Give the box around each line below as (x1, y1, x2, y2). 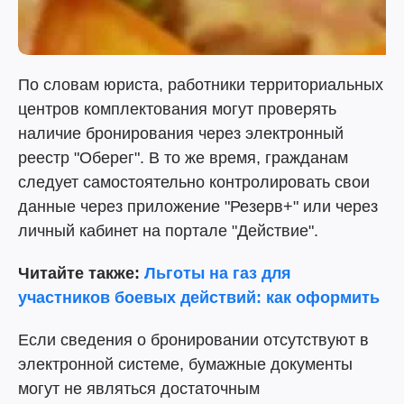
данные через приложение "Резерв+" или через (18, 197, 378, 216)
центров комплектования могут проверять (18, 100, 336, 118)
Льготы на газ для (144, 264, 291, 282)
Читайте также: (18, 264, 140, 282)
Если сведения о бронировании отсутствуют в (18, 331, 369, 349)
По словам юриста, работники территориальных (18, 76, 383, 94)
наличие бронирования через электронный (18, 124, 344, 142)
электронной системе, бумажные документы (18, 355, 353, 373)
